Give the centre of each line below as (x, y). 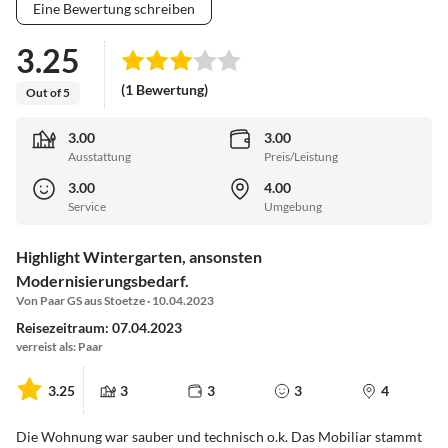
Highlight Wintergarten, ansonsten (139, 257)
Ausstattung (99, 157)
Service (87, 207)
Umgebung (293, 207)
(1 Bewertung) (164, 90)
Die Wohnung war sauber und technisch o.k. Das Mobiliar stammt (219, 437)
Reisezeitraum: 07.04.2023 (99, 328)
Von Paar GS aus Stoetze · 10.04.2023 (115, 301)
